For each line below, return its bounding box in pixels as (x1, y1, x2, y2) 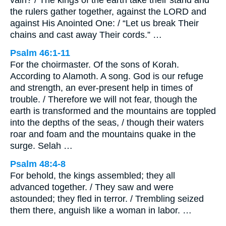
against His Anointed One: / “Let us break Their (10, 18, 199, 28)
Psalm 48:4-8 (10, 158, 66, 169)
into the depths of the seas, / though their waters (10, 117, 204, 128)
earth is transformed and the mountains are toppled (10, 105, 216, 116)
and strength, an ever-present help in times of (10, 82, 193, 93)
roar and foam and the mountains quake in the (10, 129, 196, 139)
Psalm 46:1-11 (10, 47, 70, 58)
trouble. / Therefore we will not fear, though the (10, 94, 197, 104)
